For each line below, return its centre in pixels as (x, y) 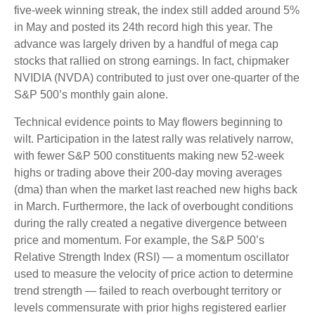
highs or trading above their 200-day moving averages (148, 173)
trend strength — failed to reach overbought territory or (148, 291)
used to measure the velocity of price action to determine (154, 274)
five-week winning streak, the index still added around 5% (157, 11)
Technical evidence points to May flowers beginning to (148, 122)
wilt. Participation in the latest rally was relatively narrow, (154, 139)
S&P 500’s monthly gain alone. (91, 95)
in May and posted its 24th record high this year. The (143, 27)
